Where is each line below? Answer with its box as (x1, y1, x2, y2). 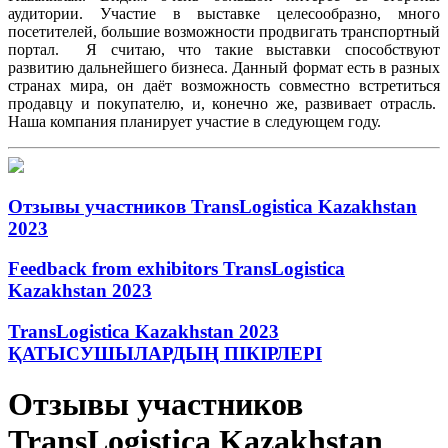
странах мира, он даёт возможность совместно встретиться (8, 76, 440, 94)
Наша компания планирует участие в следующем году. (8, 112, 385, 130)
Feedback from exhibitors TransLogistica (8, 258, 345, 280)
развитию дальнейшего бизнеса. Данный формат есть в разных (8, 58, 440, 76)
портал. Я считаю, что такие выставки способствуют (8, 40, 440, 58)
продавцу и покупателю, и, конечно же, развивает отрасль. (8, 94, 440, 112)
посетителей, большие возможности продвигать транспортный (8, 22, 440, 40)
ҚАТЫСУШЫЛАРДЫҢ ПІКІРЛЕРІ (8, 342, 322, 364)
